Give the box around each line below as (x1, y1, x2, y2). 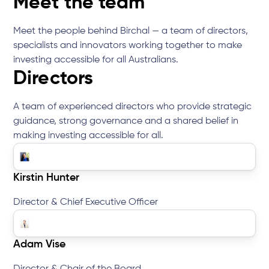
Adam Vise (13, 239, 66, 250)
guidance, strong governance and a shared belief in (13, 116, 239, 127)
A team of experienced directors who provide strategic (13, 102, 252, 112)
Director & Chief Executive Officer (13, 198, 159, 208)
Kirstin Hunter (13, 172, 80, 184)
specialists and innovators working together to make (13, 41, 243, 51)
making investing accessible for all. (13, 131, 164, 141)
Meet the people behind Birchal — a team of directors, (13, 26, 249, 37)
